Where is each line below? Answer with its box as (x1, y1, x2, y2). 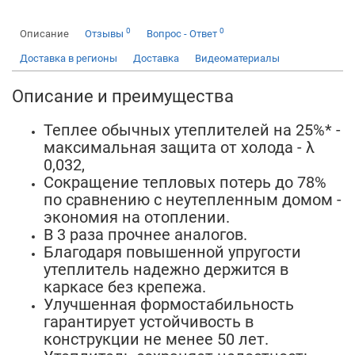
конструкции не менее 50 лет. (44, 330, 269, 349)
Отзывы (85, 28, 126, 40)
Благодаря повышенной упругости (44, 242, 301, 261)
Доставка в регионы (20, 52, 117, 64)
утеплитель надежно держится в (44, 260, 288, 279)
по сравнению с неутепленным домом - (44, 190, 342, 209)
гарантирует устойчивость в (44, 312, 254, 331)
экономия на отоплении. (44, 208, 230, 227)
